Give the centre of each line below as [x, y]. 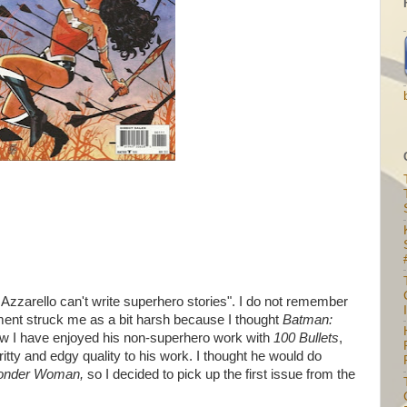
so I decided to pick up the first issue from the [221, 374]
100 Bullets [306, 338]
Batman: [308, 320]
